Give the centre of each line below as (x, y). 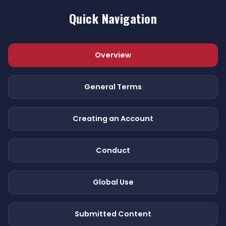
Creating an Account (113, 119)
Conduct (113, 150)
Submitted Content (113, 214)
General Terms (113, 87)
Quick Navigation (113, 18)
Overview (113, 55)
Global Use (113, 182)
